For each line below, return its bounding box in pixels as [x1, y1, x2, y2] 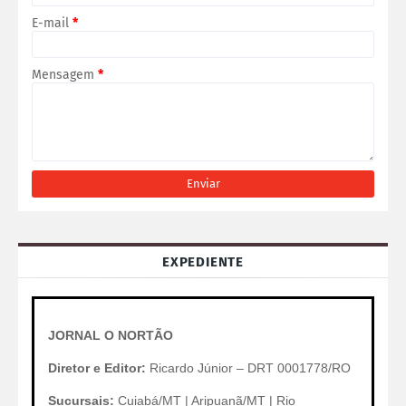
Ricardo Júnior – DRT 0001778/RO [146, 360, 351, 375]
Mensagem [32, 66, 98, 82]
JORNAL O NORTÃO [48, 327, 173, 343]
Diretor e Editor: [48, 360, 146, 375]
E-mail [32, 14, 72, 31]
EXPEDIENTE [162, 253, 244, 270]
